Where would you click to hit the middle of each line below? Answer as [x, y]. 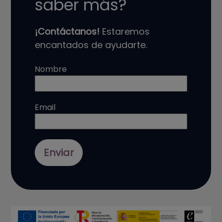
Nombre [51, 69]
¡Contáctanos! [67, 32]
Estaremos [125, 32]
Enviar [59, 152]
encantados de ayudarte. [91, 45]
